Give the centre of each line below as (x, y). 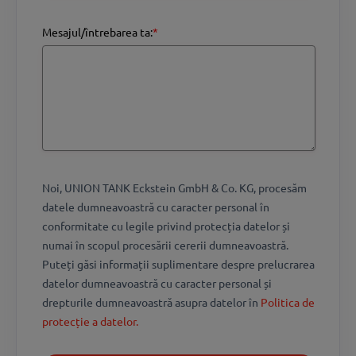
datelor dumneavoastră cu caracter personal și (157, 282)
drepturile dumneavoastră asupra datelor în (151, 302)
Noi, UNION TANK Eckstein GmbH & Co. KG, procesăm (174, 187)
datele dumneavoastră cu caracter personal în (156, 206)
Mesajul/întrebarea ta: (97, 31)
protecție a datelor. (90, 321)
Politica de (288, 302)
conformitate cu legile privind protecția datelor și (166, 225)
